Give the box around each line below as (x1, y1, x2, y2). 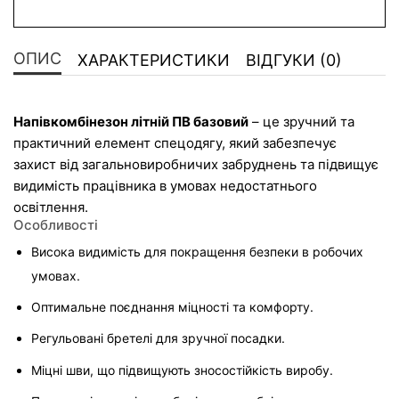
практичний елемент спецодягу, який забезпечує (13, 134, 340, 152)
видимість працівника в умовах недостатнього (13, 177, 321, 195)
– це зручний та (248, 113, 358, 131)
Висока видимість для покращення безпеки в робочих (31, 243, 367, 259)
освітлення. (13, 199, 88, 216)
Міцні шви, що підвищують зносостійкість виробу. (31, 362, 333, 378)
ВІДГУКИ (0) (246, 50, 342, 69)
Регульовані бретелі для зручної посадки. (31, 330, 285, 346)
